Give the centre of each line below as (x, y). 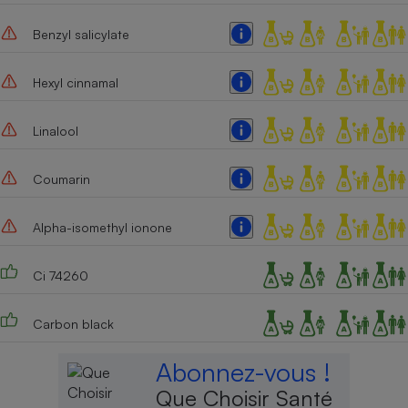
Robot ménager (311, 214)
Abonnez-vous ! (244, 372)
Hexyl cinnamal (75, 82)
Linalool (55, 130)
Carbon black (73, 323)
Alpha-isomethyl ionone (102, 227)
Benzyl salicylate (81, 34)
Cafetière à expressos (311, 31)
